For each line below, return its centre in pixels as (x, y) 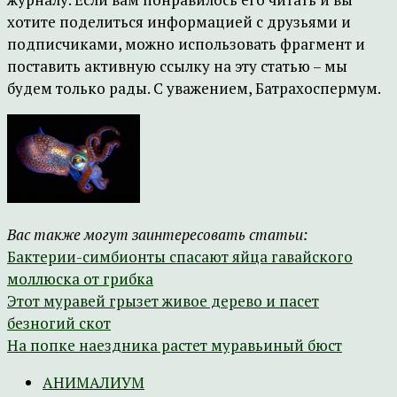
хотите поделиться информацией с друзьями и (179, 22)
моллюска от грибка (80, 279)
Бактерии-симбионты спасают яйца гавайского (180, 257)
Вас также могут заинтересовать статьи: (157, 234)
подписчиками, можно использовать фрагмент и (186, 44)
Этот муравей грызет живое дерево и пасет (163, 301)
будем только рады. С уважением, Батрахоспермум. (194, 88)
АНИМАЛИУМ (93, 382)
